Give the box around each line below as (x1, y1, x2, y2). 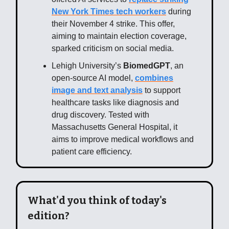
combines (135, 73, 173, 82)
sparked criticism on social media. (52, 43, 174, 53)
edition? (28, 209, 70, 222)
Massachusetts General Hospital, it (52, 122, 177, 131)
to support (143, 85, 180, 95)
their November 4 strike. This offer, (52, 19, 175, 28)
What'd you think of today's (28, 194, 167, 207)
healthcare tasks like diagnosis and (52, 98, 179, 107)
